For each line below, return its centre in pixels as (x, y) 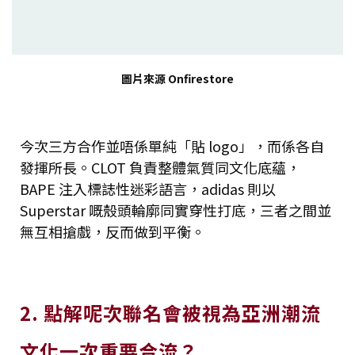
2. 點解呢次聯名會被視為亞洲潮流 (170, 312)
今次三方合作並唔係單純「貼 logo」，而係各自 (172, 145)
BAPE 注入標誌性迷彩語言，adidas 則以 (148, 188)
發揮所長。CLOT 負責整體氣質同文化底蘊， (160, 167)
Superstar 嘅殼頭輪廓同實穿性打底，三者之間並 (176, 210)
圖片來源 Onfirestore (177, 78)
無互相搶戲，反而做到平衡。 (113, 231)
